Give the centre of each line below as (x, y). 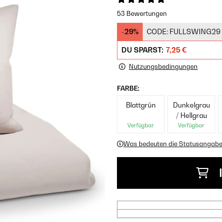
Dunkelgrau (191, 105)
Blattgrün (141, 105)
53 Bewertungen (142, 13)
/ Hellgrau (191, 115)
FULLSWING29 (195, 31)
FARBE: (128, 88)
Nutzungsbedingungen (163, 66)
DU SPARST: (143, 50)
